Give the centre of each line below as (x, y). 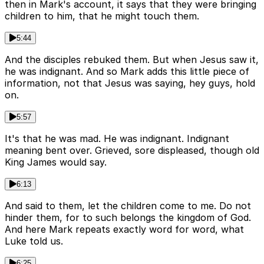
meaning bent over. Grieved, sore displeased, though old (132, 151)
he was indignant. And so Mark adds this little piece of (127, 72)
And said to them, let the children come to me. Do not (128, 206)
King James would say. (56, 162)
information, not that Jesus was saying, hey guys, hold (130, 83)
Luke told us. (34, 241)
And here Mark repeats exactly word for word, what (124, 230)
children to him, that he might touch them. (102, 16)
